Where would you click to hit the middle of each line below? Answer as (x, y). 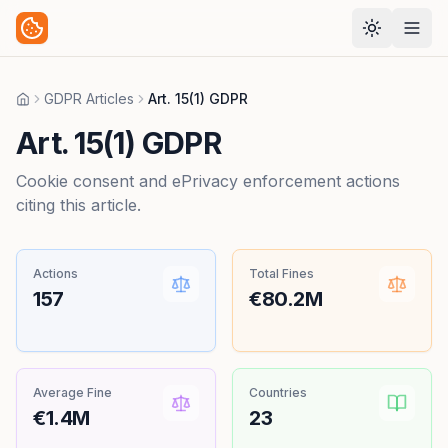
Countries (278, 392)
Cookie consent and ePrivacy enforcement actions (208, 181)
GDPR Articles (89, 98)
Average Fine (72, 392)
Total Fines (281, 273)
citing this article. (78, 205)
